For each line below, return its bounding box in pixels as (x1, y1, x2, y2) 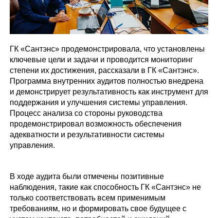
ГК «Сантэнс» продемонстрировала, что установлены (10, 45, 205, 54)
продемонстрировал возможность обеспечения (10, 120, 182, 128)
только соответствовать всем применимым (10, 194, 165, 202)
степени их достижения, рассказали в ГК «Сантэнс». (10, 66, 199, 75)
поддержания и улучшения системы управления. (10, 98, 187, 107)
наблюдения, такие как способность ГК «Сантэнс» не (10, 183, 201, 192)
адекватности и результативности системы (10, 130, 164, 139)
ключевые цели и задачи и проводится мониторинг (10, 55, 193, 64)
